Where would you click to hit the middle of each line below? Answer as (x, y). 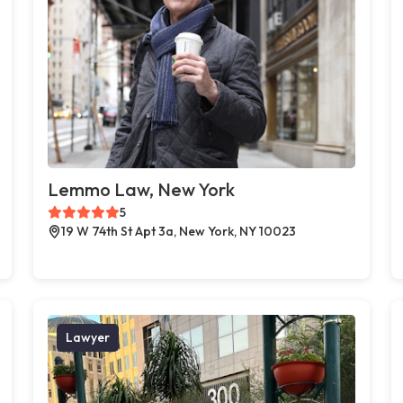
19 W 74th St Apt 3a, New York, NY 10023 (179, 231)
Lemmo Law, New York (142, 189)
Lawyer (88, 337)
